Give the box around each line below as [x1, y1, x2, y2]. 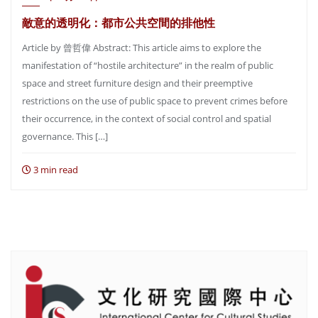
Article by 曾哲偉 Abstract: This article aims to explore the [22, 41, 261, 54]
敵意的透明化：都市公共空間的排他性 [22, 16, 215, 29]
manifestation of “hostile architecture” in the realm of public [22, 59, 273, 72]
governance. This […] [22, 130, 108, 143]
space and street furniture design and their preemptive [22, 77, 253, 89]
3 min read [31, 163, 78, 176]
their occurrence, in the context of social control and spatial [22, 112, 271, 125]
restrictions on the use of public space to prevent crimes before [22, 94, 287, 107]
